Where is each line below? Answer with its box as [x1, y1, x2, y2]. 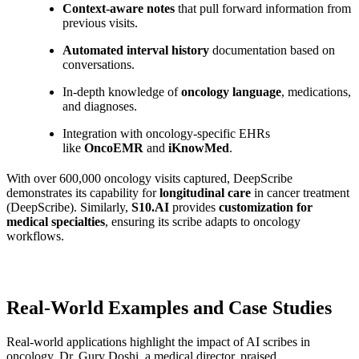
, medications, [281, 84, 351, 99]
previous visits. [63, 15, 138, 30]
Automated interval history [63, 42, 209, 57]
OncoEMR [84, 140, 143, 155]
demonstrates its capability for [6, 185, 159, 200]
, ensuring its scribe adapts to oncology [105, 214, 301, 228]
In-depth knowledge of [63, 84, 181, 99]
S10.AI [131, 200, 169, 214]
